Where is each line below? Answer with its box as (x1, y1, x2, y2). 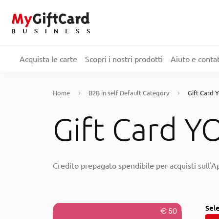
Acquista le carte (20, 54, 77, 64)
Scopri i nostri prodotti (85, 54, 163, 64)
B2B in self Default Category (88, 88, 169, 97)
